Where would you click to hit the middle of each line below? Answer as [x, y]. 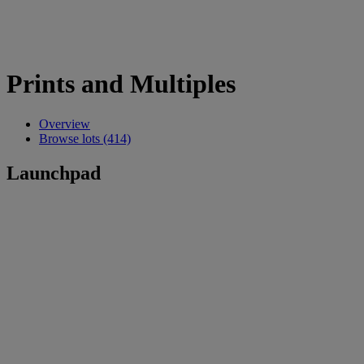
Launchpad [54, 173]
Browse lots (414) [85, 138]
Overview [65, 123]
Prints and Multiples [121, 84]
